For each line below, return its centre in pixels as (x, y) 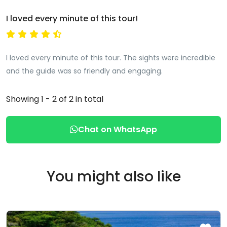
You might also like (113, 177)
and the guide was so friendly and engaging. (84, 71)
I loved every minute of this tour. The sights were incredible (111, 58)
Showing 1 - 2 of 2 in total (55, 99)
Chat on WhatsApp (118, 129)
